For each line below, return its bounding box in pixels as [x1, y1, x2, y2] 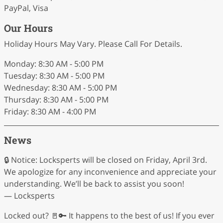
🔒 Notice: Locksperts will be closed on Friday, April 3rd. [4, 154, 207, 165]
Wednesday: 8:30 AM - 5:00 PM [4, 82, 117, 93]
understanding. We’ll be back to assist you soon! [4, 178, 184, 189]
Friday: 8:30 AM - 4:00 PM [4, 106, 96, 117]
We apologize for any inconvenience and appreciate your [4, 166, 217, 177]
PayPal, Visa [4, 2, 48, 13]
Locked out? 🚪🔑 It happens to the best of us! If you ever [4, 210, 215, 221]
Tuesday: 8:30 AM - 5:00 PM [4, 70, 105, 81]
